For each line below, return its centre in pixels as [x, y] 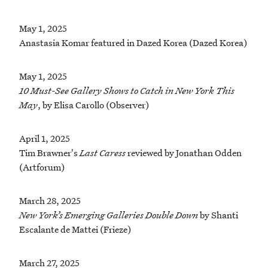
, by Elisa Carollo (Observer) [93, 105]
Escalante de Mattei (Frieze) [75, 229]
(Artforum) [42, 167]
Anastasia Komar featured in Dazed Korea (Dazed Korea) [133, 43]
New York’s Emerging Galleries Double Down [109, 215]
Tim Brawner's [49, 153]
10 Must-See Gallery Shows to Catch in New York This [127, 91]
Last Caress [103, 153]
